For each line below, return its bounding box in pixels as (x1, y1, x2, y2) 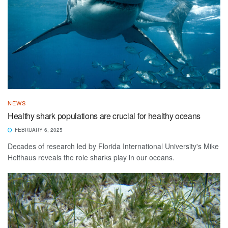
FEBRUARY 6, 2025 (13, 126, 63, 134)
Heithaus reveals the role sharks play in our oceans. (8, 152, 175, 163)
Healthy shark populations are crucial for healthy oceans (8, 110, 201, 122)
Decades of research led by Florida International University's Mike (8, 141, 219, 152)
